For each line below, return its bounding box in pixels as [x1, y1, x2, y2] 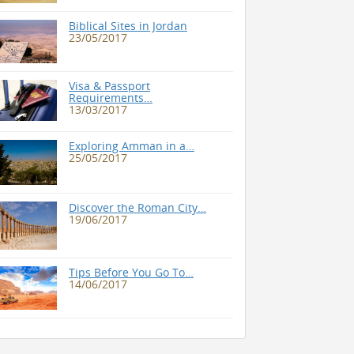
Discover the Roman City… [68, 200, 206, 216]
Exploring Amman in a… [68, 137, 194, 153]
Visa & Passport [68, 77, 150, 93]
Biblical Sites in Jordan [68, 18, 187, 34]
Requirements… [68, 89, 153, 105]
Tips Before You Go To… [68, 265, 194, 281]
